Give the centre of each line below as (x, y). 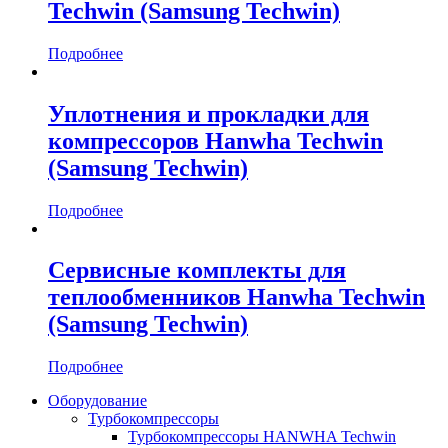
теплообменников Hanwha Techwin (236, 297)
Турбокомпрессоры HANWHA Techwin (262, 437)
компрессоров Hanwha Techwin (215, 140)
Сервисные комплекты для (197, 270)
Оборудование (97, 401)
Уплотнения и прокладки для (208, 113)
